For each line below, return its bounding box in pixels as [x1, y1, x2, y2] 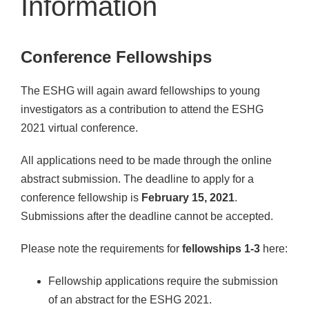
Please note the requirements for [21, 242, 182, 255]
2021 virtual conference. [21, 121, 138, 134]
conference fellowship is [21, 191, 141, 203]
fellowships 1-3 [182, 242, 260, 255]
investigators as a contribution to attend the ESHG [21, 103, 263, 115]
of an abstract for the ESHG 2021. [48, 293, 212, 306]
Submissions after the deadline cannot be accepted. [21, 210, 273, 222]
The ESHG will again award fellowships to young [21, 84, 260, 97]
